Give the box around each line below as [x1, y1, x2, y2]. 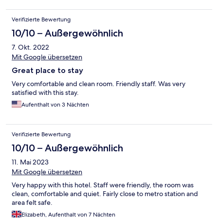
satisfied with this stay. [12, 88, 79, 97]
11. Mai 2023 [12, 158, 49, 167]
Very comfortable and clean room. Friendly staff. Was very [12, 79, 185, 89]
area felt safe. [12, 198, 53, 207]
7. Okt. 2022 [12, 43, 49, 52]
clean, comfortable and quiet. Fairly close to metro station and [12, 189, 198, 199]
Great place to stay [12, 66, 83, 75]
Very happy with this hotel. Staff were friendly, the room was [12, 181, 194, 190]
